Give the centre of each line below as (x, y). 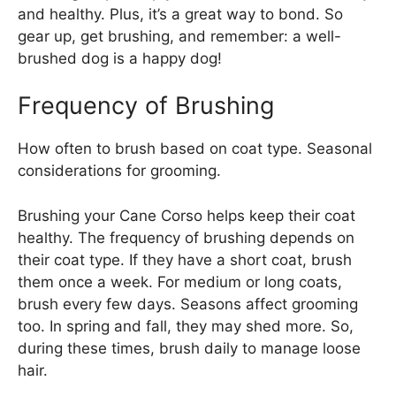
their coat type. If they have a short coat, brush (185, 259)
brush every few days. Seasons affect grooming (188, 304)
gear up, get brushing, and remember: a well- (179, 36)
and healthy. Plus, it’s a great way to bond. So (180, 14)
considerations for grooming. (119, 171)
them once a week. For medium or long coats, (180, 282)
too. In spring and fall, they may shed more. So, (186, 326)
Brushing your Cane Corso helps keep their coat (187, 215)
